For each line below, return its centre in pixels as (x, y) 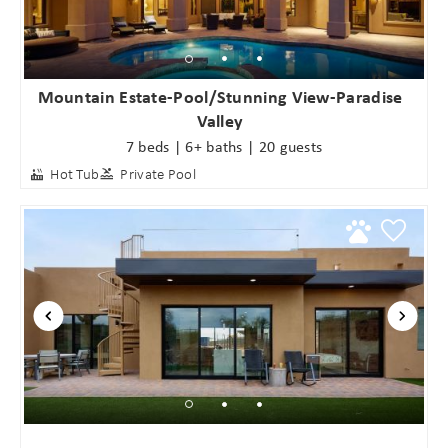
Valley (220, 120)
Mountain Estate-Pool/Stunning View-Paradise (220, 96)
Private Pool (158, 174)
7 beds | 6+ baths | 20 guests (224, 146)
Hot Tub (75, 174)
